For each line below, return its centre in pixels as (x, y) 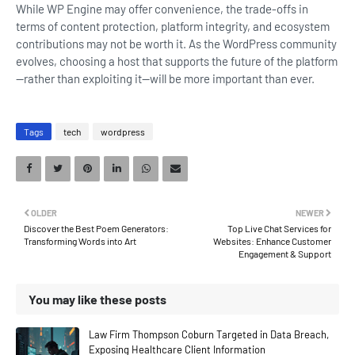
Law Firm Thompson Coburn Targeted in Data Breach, (209, 334)
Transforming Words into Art (80, 241)
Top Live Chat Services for (279, 228)
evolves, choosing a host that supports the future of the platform (177, 61)
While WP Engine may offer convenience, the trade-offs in (162, 9)
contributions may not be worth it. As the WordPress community (176, 44)
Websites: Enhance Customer (272, 241)
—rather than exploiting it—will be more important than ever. (165, 78)
